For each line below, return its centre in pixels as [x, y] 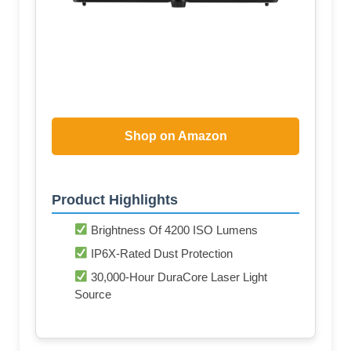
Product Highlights [115, 199]
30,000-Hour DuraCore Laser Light [178, 277]
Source [93, 294]
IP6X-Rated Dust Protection [161, 253]
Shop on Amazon [175, 136]
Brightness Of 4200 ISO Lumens [173, 230]
